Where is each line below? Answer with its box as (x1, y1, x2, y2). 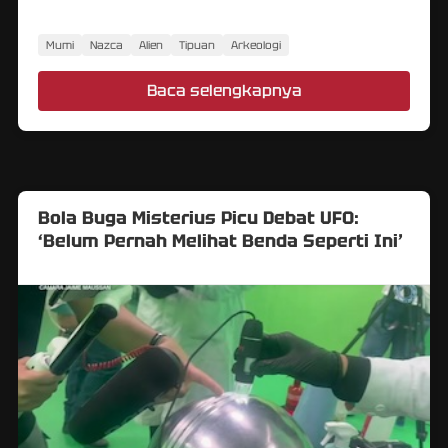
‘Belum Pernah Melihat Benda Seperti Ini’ (38, 228, 403, 252)
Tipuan (179, 37, 215, 52)
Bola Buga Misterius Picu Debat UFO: (38, 205, 359, 229)
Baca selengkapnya (146, 79, 302, 101)
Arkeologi (231, 37, 281, 52)
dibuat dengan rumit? (38, 4, 188, 23)
